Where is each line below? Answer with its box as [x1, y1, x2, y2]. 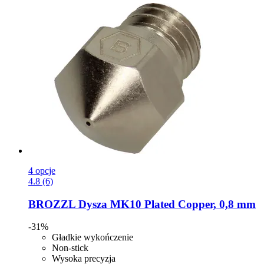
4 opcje [28, 165, 55, 176]
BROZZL [28, 197, 75, 210]
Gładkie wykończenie [52, 232, 133, 243]
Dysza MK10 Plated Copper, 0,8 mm [75, 197, 256, 210]
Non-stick [52, 243, 88, 253]
